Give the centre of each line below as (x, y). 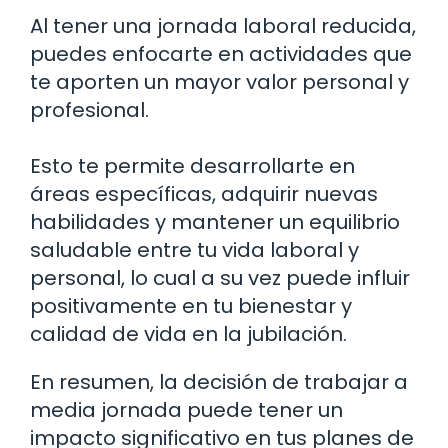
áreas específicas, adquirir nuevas (204, 194)
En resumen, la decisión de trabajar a (219, 382)
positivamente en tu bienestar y (191, 306)
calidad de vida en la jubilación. (188, 334)
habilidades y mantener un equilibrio (215, 222)
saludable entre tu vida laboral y (194, 250)
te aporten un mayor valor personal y (219, 82)
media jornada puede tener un (186, 410)
